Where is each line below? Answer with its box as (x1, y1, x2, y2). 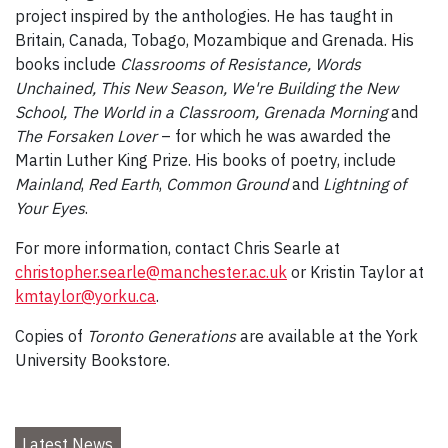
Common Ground (166, 174, 288, 195)
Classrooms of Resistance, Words (120, 54, 361, 75)
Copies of (15, 326, 87, 347)
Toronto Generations (87, 326, 236, 347)
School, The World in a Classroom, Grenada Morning (15, 102, 391, 123)
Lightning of (323, 174, 406, 195)
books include (15, 54, 120, 75)
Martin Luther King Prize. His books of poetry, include (15, 150, 396, 171)
